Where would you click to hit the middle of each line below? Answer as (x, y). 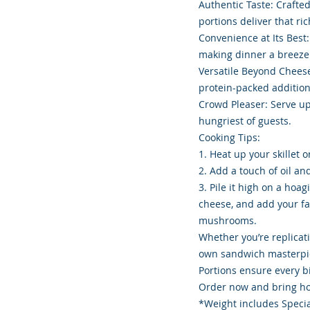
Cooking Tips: (229, 138)
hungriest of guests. (245, 121)
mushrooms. (228, 221)
